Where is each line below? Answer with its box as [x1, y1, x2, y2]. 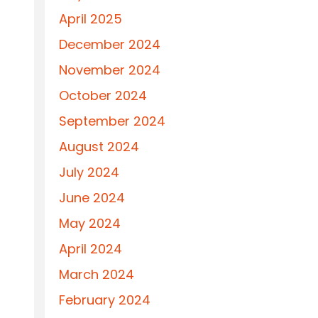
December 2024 [59, 35, 160, 53]
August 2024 [59, 138, 139, 155]
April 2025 [59, 10, 122, 28]
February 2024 [59, 291, 150, 309]
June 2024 [59, 189, 125, 207]
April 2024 [59, 240, 122, 258]
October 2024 [59, 87, 147, 104]
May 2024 [59, 214, 121, 232]
